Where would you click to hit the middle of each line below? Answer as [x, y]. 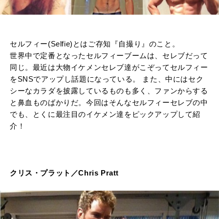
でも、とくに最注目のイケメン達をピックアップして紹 [105, 114]
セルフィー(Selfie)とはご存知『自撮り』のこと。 [95, 44]
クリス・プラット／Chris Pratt [64, 173]
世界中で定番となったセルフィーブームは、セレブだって [109, 55]
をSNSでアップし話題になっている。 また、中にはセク [107, 79]
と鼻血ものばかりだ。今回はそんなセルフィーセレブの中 [109, 102]
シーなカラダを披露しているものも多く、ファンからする [109, 91]
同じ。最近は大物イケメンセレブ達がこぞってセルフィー [109, 67]
